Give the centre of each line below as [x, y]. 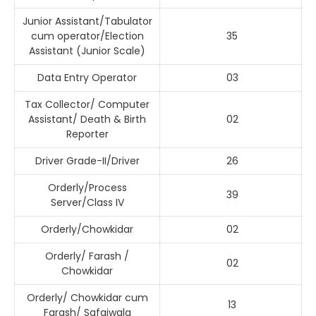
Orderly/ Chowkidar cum [87, 298]
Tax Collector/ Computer [87, 105]
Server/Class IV [87, 203]
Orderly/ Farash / [87, 256]
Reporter [87, 134]
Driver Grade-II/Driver [87, 161]
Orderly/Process [87, 188]
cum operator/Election [87, 36]
